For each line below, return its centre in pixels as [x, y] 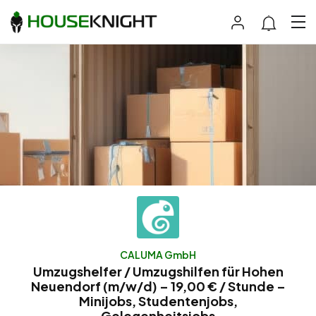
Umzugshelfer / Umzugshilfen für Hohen [158, 271]
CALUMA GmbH [158, 254]
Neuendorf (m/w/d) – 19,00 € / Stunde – [158, 286]
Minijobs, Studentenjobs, [158, 300]
